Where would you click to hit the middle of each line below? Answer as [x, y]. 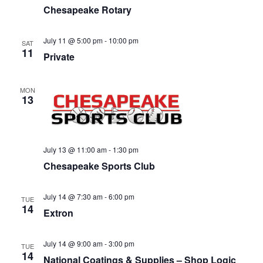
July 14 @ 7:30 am [73, 196]
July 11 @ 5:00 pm [73, 40]
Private [59, 56]
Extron [58, 213]
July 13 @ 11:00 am [75, 149]
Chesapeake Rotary [87, 9]
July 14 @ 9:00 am [73, 243]
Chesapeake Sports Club [99, 166]
